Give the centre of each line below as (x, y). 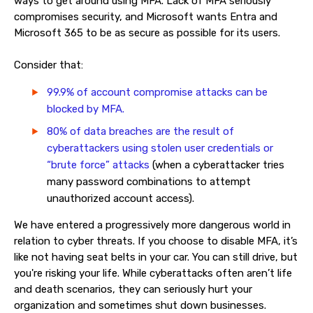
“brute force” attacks (98, 165)
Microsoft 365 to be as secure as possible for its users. (148, 33)
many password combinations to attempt (149, 182)
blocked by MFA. (87, 109)
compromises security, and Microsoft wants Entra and (146, 17)
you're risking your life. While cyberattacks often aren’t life (153, 273)
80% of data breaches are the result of (140, 131)
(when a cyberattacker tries (217, 165)
